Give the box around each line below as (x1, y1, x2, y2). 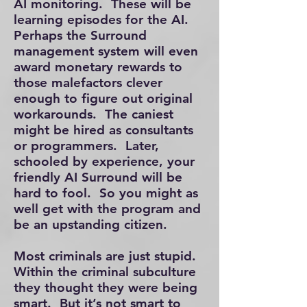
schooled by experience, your (14, 153, 195, 169)
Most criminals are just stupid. (14, 248, 200, 264)
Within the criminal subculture (14, 264, 196, 280)
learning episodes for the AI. (14, 12, 193, 27)
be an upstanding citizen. (14, 217, 167, 232)
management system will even (14, 43, 198, 59)
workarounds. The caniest (14, 106, 173, 122)
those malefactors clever (14, 75, 162, 90)
